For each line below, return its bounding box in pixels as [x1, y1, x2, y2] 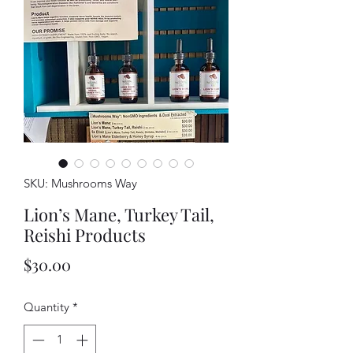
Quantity [24, 299, 69, 314]
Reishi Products [24, 223, 146, 247]
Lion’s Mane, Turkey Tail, [24, 203, 214, 226]
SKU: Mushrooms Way [24, 176, 137, 191]
